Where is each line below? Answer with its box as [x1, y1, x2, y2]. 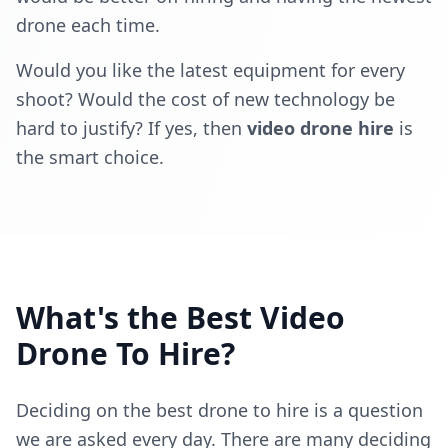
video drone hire [247, 116, 394, 141]
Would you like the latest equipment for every [16, 58, 405, 83]
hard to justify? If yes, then [16, 116, 247, 141]
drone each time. [16, 13, 160, 38]
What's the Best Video [16, 297, 345, 339]
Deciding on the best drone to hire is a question [16, 398, 423, 423]
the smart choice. [16, 145, 164, 170]
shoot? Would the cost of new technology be [16, 87, 395, 112]
